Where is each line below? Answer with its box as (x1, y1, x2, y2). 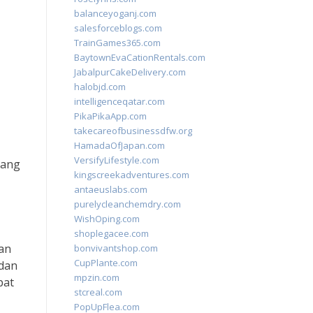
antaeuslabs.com (74, 183, 147, 196)
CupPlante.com (74, 256, 138, 269)
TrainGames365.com (74, 36, 161, 49)
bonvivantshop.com (74, 242, 158, 254)
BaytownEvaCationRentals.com (74, 51, 205, 64)
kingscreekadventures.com (74, 168, 189, 181)
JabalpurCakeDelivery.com (74, 66, 186, 78)
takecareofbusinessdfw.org (74, 124, 192, 137)
